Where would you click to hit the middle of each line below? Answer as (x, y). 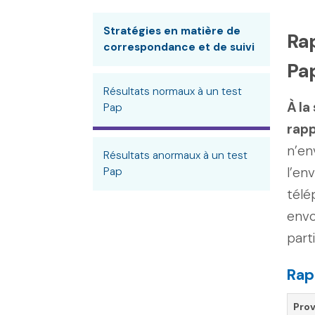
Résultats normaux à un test (173, 91)
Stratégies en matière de (172, 31)
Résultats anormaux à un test (175, 155)
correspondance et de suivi (179, 47)
